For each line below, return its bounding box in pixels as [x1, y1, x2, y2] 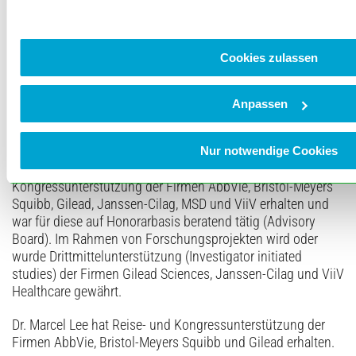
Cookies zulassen [220, 50, 318, 64]
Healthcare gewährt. [12, 283, 122, 300]
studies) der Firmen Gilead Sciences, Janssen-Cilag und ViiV [12, 265, 344, 282]
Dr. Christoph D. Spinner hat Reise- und [12, 161, 225, 177]
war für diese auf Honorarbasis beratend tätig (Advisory [12, 213, 315, 230]
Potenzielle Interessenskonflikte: [12, 143, 191, 160]
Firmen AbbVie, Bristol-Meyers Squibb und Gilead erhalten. [12, 334, 335, 350]
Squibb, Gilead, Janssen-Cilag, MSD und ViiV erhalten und [12, 195, 329, 212]
